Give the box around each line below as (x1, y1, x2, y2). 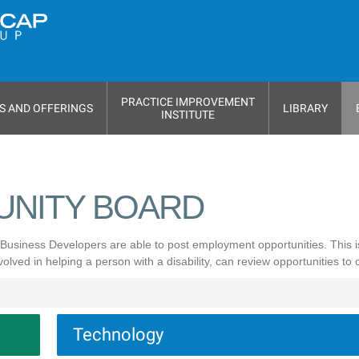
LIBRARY (283, 102, 328, 115)
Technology (72, 325, 163, 345)
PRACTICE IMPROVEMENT (121, 95, 255, 108)
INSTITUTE (161, 108, 215, 121)
